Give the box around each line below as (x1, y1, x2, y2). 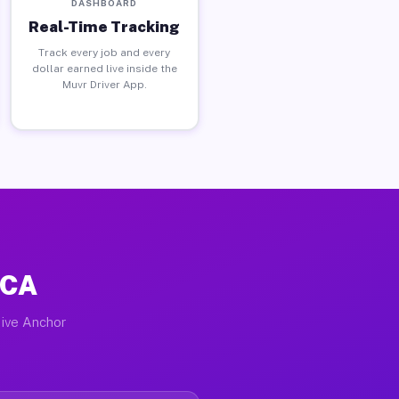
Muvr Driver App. (61, 77, 147, 91)
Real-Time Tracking (28, 17, 181, 36)
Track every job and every (38, 45, 171, 59)
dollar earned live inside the (31, 61, 177, 75)
